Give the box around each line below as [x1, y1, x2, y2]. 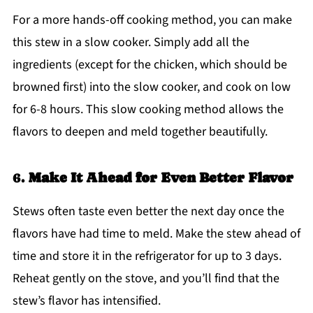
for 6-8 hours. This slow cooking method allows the [12, 100, 284, 118]
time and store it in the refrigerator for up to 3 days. [12, 247, 282, 265]
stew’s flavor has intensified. [12, 291, 161, 310]
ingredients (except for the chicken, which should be [12, 55, 287, 73]
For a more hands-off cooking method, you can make [12, 10, 292, 29]
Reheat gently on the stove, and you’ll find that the [12, 269, 279, 287]
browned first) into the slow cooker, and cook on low [12, 78, 291, 96]
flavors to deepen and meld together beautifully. [12, 122, 268, 140]
